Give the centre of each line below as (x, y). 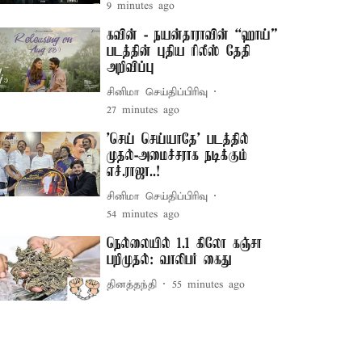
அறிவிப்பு (131, 68)
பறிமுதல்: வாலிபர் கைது (170, 260)
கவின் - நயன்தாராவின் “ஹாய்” (192, 36)
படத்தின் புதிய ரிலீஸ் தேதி (179, 52)
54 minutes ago (143, 215)
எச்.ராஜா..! (134, 172)
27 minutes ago (143, 110)
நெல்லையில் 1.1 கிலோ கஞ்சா (185, 244)
